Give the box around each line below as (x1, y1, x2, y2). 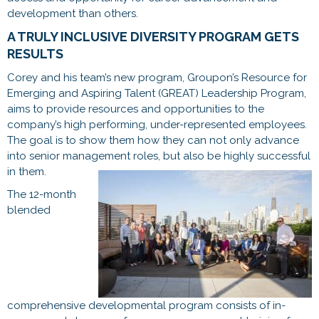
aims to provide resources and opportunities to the (7, 102, 264, 115)
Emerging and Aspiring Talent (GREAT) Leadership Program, (7, 86, 306, 100)
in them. (7, 164, 46, 178)
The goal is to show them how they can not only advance (7, 133, 299, 147)
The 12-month (7, 187, 76, 201)
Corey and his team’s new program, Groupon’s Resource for (7, 70, 307, 84)
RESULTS (7, 46, 63, 61)
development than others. (7, 6, 138, 20)
